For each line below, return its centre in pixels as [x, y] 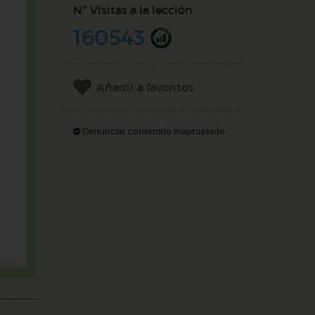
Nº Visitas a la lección [133, 10]
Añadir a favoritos [145, 87]
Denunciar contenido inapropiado [152, 131]
